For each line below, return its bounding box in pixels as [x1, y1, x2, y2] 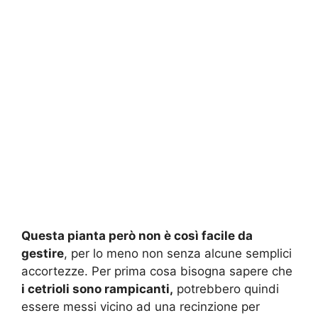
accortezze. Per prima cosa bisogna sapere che [21, 263, 292, 278]
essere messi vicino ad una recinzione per [21, 299, 260, 314]
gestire [21, 246, 64, 261]
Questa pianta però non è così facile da [21, 228, 253, 243]
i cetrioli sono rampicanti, [21, 281, 173, 296]
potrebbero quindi [173, 281, 279, 296]
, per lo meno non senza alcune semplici [64, 246, 292, 261]
